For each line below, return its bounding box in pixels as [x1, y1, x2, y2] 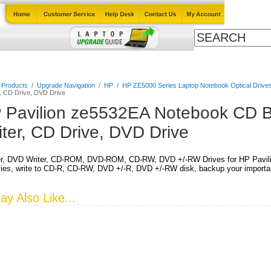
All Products [211, 57, 257, 66]
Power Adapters [137, 57, 197, 66]
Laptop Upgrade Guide [39, 57, 123, 66]
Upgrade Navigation [36, 82, 95, 89]
